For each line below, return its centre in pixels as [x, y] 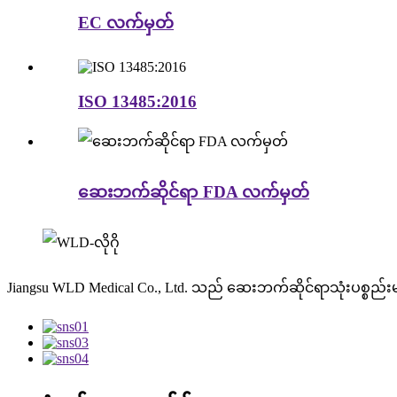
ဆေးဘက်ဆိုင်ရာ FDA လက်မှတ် [194, 192]
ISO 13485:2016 [137, 101]
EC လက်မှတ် [126, 23]
